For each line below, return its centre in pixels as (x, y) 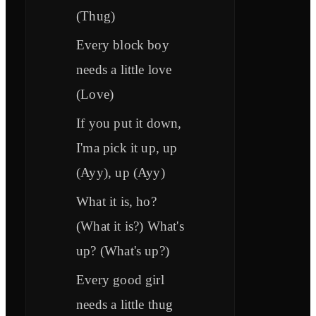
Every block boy (123, 45)
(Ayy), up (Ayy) (121, 173)
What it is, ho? (116, 202)
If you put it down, (129, 123)
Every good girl (120, 280)
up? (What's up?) (123, 251)
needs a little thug (125, 305)
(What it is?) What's (130, 226)
